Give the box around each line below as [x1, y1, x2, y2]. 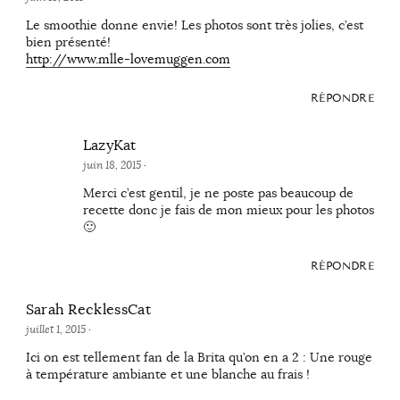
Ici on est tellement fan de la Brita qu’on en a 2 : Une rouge [25, 349, 372, 366]
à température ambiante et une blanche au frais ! [25, 366, 310, 383]
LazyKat [82, 136, 137, 154]
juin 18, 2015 [82, 157, 144, 172]
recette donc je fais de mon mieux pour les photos [82, 201, 374, 218]
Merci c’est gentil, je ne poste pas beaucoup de [82, 184, 354, 201]
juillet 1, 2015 [25, 322, 88, 337]
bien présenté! [25, 33, 111, 50]
